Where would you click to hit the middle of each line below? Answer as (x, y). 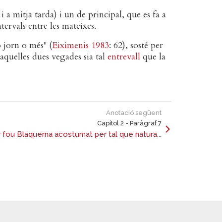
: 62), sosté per (136, 45)
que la (153, 56)
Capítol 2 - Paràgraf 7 (129, 123)
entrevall (124, 56)
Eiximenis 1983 (81, 45)
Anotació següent (134, 112)
